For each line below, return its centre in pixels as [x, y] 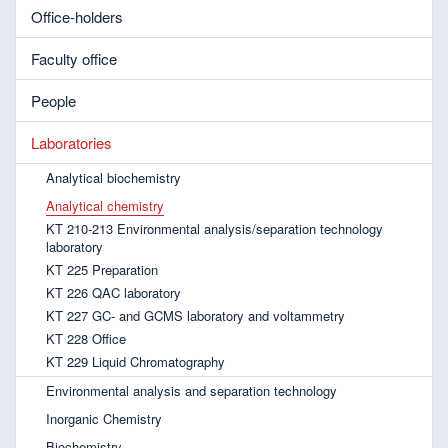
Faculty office [74, 58]
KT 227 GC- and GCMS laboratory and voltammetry [195, 315]
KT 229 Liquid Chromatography [135, 361]
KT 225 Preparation [102, 269]
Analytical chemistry [105, 205]
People [53, 100]
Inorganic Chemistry [104, 418]
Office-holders [77, 16]
